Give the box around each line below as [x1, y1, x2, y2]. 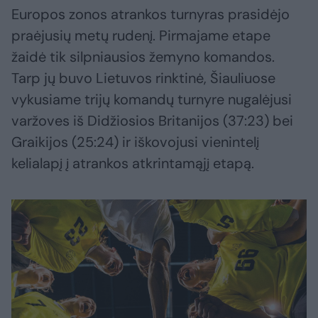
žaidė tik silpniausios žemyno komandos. [11, 48, 275, 67]
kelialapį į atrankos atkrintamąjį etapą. [11, 154, 254, 173]
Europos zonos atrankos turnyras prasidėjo [11, 5, 290, 24]
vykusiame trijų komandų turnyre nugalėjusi [11, 90, 292, 109]
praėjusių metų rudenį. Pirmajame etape [11, 26, 270, 45]
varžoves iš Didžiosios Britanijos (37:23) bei [11, 111, 293, 131]
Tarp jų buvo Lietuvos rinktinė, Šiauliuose [11, 69, 275, 88]
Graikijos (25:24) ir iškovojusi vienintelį [11, 133, 259, 152]
